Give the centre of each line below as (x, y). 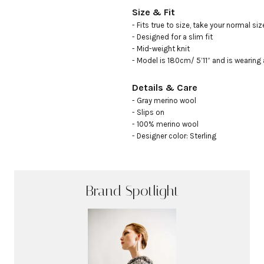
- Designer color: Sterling (174, 136)
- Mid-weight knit (161, 49)
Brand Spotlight (132, 191)
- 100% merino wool (165, 124)
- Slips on (148, 112)
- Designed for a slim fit (172, 37)
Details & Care (165, 88)
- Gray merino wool (165, 100)
